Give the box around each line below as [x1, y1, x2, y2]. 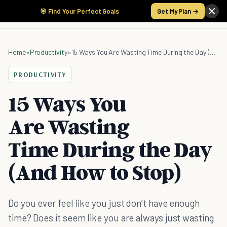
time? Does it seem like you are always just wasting [8, 212, 214, 223]
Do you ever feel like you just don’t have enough [8, 197, 200, 209]
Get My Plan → [157, 7, 199, 15]
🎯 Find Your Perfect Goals [40, 7, 119, 15]
